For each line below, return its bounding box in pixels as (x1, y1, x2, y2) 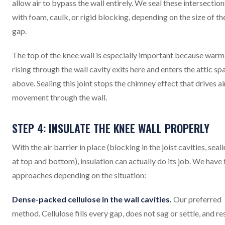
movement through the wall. (12, 92, 107, 102)
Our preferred (172, 194, 221, 204)
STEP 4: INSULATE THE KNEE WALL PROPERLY (12, 120, 209, 136)
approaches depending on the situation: (12, 170, 146, 180)
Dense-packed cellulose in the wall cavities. (12, 194, 172, 204)
